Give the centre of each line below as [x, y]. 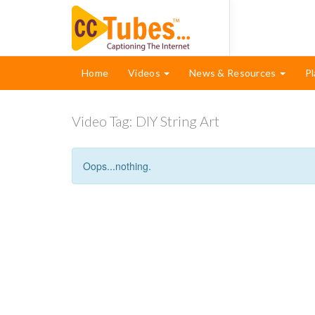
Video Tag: [104, 121]
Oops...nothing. [117, 166]
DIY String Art [178, 121]
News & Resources [234, 73]
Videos [146, 73]
